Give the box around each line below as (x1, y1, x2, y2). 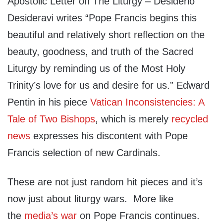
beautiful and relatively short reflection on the (7, 29, 205, 41)
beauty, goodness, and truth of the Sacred (7, 46, 193, 57)
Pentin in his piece (7, 97, 90, 108)
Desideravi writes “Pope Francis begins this (7, 12, 197, 24)
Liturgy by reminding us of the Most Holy (7, 63, 185, 74)
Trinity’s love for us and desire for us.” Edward (7, 80, 210, 91)
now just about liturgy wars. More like (7, 193, 173, 205)
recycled (171, 113, 208, 125)
